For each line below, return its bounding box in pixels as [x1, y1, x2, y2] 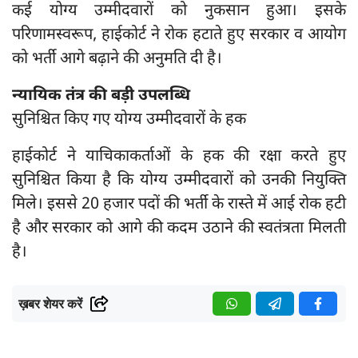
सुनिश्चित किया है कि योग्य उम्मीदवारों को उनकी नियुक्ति [12, 170, 346, 192]
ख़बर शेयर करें [18, 297, 82, 312]
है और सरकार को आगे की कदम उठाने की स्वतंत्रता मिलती [12, 218, 346, 240]
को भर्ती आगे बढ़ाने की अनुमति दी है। [12, 49, 222, 70]
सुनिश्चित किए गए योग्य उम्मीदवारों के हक [12, 109, 246, 131]
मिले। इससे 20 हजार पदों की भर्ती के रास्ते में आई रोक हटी [12, 194, 346, 216]
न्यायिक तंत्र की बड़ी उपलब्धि [12, 86, 190, 107]
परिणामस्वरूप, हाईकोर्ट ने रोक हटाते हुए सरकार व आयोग [12, 25, 346, 46]
